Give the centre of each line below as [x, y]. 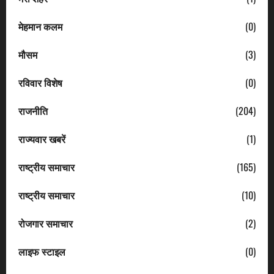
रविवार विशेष [40, 82]
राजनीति [33, 110]
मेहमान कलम [40, 26]
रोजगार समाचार [46, 223]
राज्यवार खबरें [42, 139]
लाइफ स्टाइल [42, 251]
